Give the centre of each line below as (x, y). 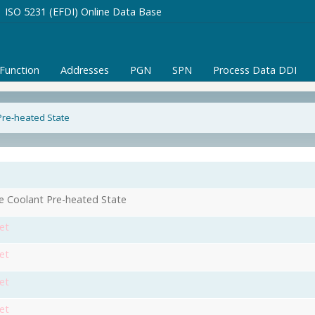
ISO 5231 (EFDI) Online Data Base (83, 12)
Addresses (85, 70)
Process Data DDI (255, 70)
